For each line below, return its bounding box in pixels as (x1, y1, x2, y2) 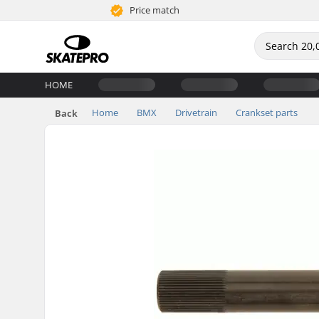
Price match (127, 4, 180, 16)
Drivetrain (175, 105, 217, 119)
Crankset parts (236, 105, 298, 119)
